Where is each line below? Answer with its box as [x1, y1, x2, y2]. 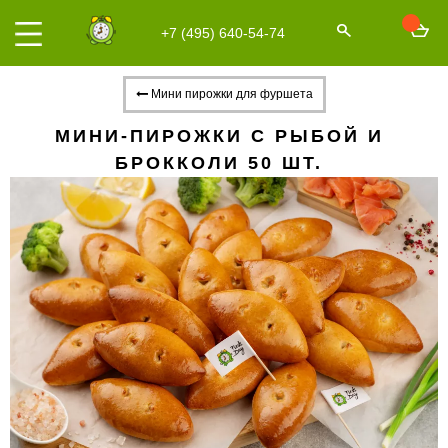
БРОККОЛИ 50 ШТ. [115, 153, 323, 173]
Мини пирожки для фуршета [147, 87, 313, 101]
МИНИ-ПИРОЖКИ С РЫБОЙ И [54, 126, 384, 146]
